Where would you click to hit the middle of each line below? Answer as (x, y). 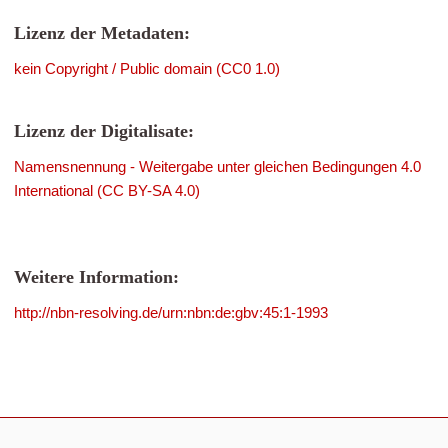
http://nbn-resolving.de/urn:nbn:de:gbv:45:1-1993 (171, 312)
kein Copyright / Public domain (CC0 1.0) (147, 68)
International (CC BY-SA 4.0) (107, 190)
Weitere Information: (96, 277)
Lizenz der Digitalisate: (104, 131)
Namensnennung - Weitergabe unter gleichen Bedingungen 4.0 (217, 166)
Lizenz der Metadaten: (102, 33)
